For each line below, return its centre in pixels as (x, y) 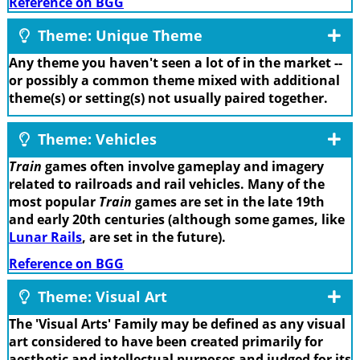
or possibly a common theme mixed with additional (174, 80)
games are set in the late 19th (228, 202)
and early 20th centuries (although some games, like (177, 220)
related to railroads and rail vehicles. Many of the (167, 184)
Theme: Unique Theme (118, 35)
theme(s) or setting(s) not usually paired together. (168, 98)
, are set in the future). (154, 237)
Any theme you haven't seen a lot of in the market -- (176, 62)
